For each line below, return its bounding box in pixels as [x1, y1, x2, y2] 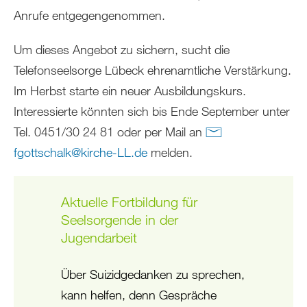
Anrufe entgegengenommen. [14, 8, 165, 23]
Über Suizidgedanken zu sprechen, [60, 267, 245, 282]
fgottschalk [14, 145, 71, 160]
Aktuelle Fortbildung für [60, 194, 197, 210]
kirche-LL [81, 145, 131, 160]
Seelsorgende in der [60, 212, 178, 228]
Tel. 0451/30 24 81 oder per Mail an [14, 124, 206, 140]
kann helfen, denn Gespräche [60, 287, 217, 303]
